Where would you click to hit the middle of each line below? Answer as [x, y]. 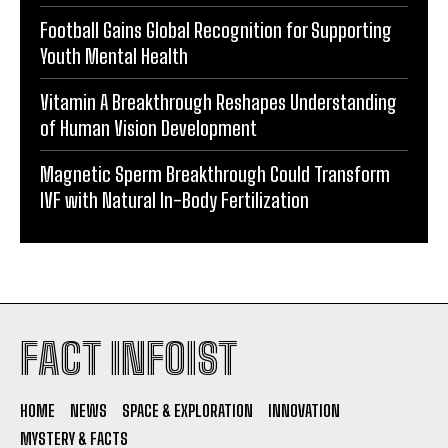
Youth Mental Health [114, 55]
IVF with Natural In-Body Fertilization [174, 199]
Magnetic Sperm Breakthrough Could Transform [215, 173]
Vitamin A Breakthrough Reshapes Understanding [218, 101]
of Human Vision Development [148, 127]
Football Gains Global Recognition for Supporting [216, 29]
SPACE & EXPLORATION [187, 410]
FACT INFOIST [128, 358]
